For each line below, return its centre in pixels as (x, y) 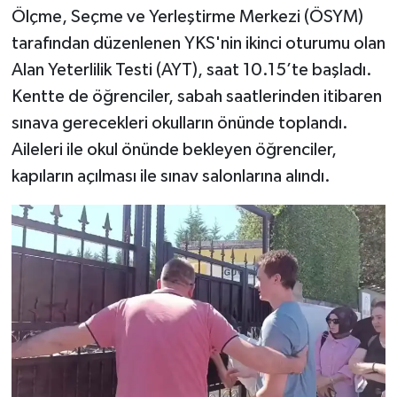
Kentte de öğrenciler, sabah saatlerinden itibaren (196, 97)
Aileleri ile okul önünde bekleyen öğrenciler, (174, 150)
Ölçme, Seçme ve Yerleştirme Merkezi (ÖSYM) (187, 17)
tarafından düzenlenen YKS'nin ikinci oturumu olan (198, 44)
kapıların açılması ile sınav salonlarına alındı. (171, 177)
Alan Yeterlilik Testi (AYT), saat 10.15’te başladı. (191, 70)
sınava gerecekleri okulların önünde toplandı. (179, 124)
